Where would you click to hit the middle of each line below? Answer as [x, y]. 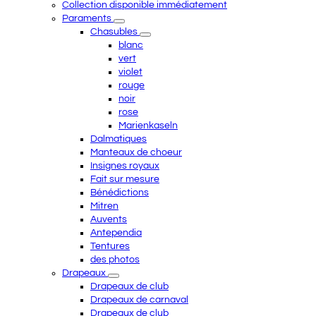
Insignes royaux [125, 166]
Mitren [104, 206]
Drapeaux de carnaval [139, 300]
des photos [115, 260]
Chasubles [115, 32]
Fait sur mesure [125, 179]
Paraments [88, 18]
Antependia [116, 233]
